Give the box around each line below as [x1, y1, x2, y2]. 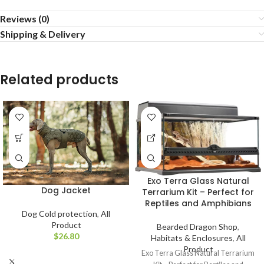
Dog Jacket [41, 184, 91, 196]
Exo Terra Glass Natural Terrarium [141, 248, 255, 258]
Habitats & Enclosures [150, 232, 233, 243]
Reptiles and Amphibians [144, 197, 252, 209]
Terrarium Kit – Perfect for [142, 186, 254, 198]
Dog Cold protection [22, 208, 97, 219]
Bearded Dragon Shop [157, 221, 237, 232]
